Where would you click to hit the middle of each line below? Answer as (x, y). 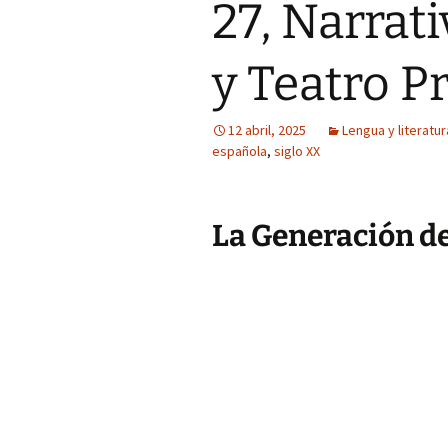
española (239, 151)
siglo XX (297, 151)
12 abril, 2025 (267, 130)
